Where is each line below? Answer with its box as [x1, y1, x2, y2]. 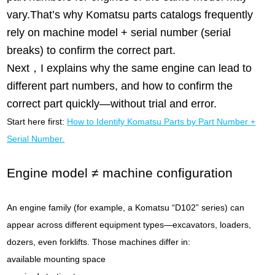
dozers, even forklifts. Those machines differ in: [7, 237, 191, 247]
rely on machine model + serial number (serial [7, 26, 231, 39]
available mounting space [7, 254, 106, 264]
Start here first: [7, 117, 65, 126]
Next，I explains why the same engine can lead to [7, 62, 252, 74]
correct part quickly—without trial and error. [7, 98, 217, 110]
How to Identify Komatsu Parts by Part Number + [67, 117, 256, 126]
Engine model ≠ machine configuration [7, 166, 233, 180]
